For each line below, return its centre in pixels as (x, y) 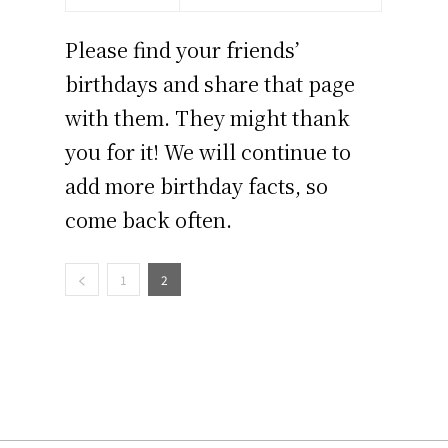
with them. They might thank (208, 118)
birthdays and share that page (210, 84)
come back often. (149, 220)
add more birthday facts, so (197, 186)
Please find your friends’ (182, 50)
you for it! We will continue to (208, 152)
